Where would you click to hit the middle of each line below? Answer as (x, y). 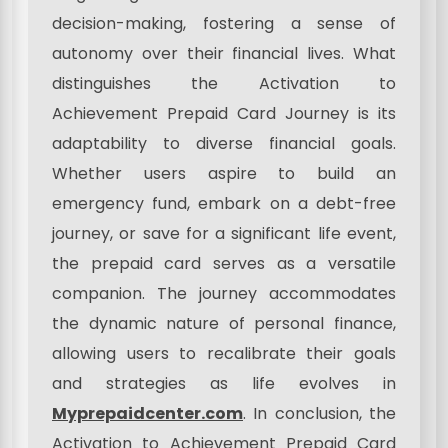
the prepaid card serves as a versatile (224, 263)
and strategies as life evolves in (224, 383)
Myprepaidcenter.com (147, 413)
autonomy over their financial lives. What (224, 53)
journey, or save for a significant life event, (224, 233)
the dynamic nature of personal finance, (224, 323)
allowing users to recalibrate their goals (224, 353)
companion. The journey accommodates (224, 293)
